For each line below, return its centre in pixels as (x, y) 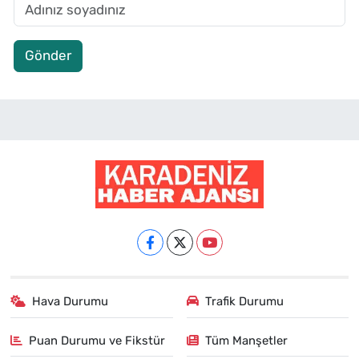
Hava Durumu (71, 302)
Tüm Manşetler (246, 340)
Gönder (48, 56)
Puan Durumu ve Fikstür (97, 340)
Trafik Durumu (244, 302)
